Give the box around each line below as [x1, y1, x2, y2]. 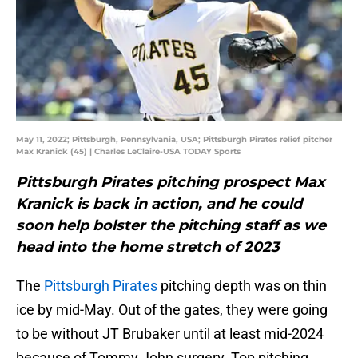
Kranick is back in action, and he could [16, 195, 302, 213]
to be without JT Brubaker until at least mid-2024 [16, 325, 324, 343]
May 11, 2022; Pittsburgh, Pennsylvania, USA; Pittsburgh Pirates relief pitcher [16, 134, 332, 145]
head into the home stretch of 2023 [16, 238, 280, 257]
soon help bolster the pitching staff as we [16, 217, 326, 235]
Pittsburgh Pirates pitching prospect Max [16, 173, 325, 192]
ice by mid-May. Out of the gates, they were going [16, 301, 328, 319]
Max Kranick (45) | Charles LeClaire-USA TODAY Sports [16, 146, 241, 157]
